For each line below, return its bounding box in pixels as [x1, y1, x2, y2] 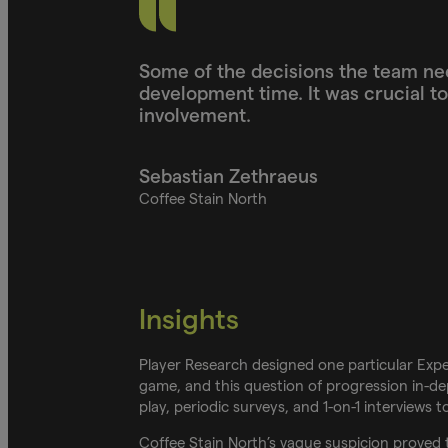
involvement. [138, 104, 251, 126]
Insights [138, 304, 239, 335]
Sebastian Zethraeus [138, 165, 323, 187]
